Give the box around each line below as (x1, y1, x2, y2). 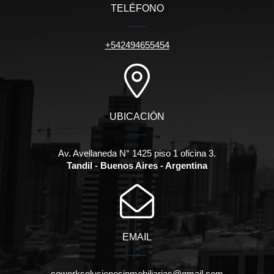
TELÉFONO (110, 3, 164, 14)
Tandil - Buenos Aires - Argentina (67, 160, 207, 171)
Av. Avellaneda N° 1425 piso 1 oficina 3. (58, 148, 216, 159)
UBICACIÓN (109, 111, 165, 122)
